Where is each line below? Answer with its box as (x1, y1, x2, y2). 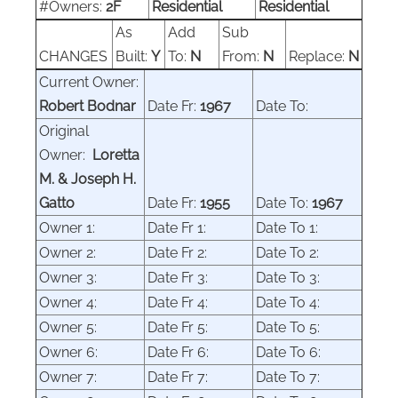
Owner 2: (39, 243, 99, 261)
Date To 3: (256, 268, 323, 286)
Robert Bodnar (39, 97, 136, 115)
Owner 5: (39, 318, 100, 336)
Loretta (92, 146, 139, 163)
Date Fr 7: (147, 368, 211, 386)
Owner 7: (39, 368, 100, 386)
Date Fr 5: (147, 318, 211, 336)
